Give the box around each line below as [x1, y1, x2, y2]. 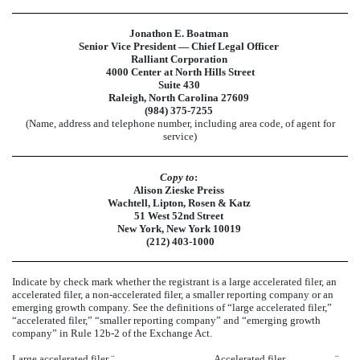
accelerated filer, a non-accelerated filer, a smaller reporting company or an [12, 288, 333, 301]
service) [163, 130, 197, 143]
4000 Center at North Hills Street [105, 66, 255, 79]
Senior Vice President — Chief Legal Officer [79, 40, 279, 53]
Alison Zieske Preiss [133, 183, 224, 196]
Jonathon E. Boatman [129, 27, 228, 40]
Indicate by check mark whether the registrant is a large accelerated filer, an [12, 276, 337, 288]
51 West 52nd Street [134, 209, 223, 222]
